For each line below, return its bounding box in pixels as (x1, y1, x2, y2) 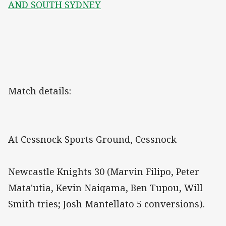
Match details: (8, 85, 71, 97)
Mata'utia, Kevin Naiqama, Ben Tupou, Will (8, 182, 203, 194)
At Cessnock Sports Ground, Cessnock (8, 133, 177, 146)
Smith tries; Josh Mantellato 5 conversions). (8, 198, 205, 210)
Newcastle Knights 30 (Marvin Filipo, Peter (8, 165, 199, 178)
